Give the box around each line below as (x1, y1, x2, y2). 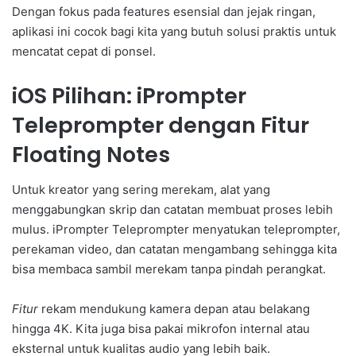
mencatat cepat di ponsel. (12, 43, 156, 59)
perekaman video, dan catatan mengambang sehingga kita (12, 242, 337, 257)
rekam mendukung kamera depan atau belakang (38, 301, 310, 317)
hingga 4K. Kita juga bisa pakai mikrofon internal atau (12, 321, 310, 337)
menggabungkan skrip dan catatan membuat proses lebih (12, 202, 333, 218)
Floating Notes (12, 139, 170, 169)
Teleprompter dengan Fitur (12, 110, 309, 140)
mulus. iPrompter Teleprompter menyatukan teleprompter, (12, 222, 340, 238)
